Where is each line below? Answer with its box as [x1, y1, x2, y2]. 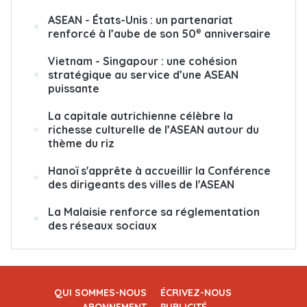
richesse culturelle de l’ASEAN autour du [48, 122, 259, 136]
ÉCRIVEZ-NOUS [160, 286, 232, 299]
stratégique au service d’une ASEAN [48, 67, 238, 82]
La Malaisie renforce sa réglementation [48, 204, 260, 219]
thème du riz [48, 136, 114, 150]
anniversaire [201, 26, 271, 40]
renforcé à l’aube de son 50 [48, 26, 196, 40]
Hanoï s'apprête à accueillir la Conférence [48, 163, 271, 177]
